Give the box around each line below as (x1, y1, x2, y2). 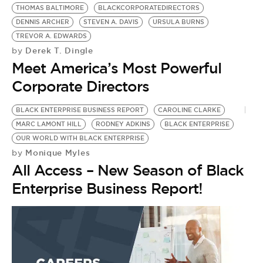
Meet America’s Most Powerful (12, 59, 221, 77)
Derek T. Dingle (22, 45, 93, 56)
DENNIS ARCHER (16, 18, 69, 26)
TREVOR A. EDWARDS (16, 32, 87, 40)
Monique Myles (22, 147, 90, 158)
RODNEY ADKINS (96, 120, 150, 128)
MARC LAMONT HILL (16, 120, 82, 128)
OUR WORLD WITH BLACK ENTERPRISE (16, 134, 144, 142)
